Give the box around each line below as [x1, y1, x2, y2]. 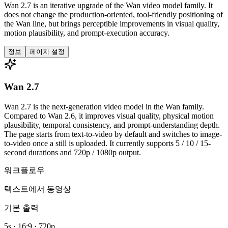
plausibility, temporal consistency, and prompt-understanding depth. [4, 121, 220, 130]
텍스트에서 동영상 [4, 185, 71, 194]
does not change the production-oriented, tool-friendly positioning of [4, 10, 223, 19]
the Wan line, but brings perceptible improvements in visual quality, [4, 19, 219, 28]
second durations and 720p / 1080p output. [4, 148, 141, 157]
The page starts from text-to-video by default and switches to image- [4, 130, 222, 139]
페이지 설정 [30, 47, 65, 55]
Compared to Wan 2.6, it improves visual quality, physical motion [4, 111, 214, 121]
